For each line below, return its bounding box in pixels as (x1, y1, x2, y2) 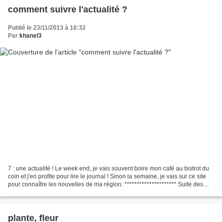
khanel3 (19, 32, 42, 40)
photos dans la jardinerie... (8, 188, 79, 196)
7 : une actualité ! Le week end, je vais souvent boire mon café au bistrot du (8, 165, 209, 172)
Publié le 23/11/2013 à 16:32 (8, 24, 86, 32)
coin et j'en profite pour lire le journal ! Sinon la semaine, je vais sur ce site (8, 172, 206, 180)
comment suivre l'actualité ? (8, 4, 127, 15)
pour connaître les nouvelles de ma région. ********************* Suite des (8, 180, 203, 188)
